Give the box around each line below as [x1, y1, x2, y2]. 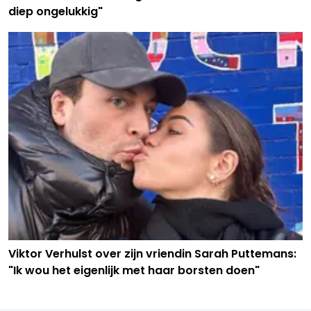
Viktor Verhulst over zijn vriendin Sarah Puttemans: [8, 246, 296, 262]
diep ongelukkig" [8, 3, 103, 20]
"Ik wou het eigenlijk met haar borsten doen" [8, 262, 260, 279]
